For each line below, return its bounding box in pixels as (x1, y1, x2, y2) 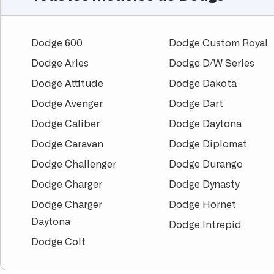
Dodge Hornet (169, 200, 237, 210)
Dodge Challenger (31, 160, 116, 170)
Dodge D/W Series (169, 59, 255, 69)
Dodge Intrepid (169, 220, 242, 231)
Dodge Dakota (169, 79, 237, 89)
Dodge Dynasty (169, 180, 240, 190)
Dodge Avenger (31, 99, 103, 109)
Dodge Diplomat (169, 139, 248, 150)
